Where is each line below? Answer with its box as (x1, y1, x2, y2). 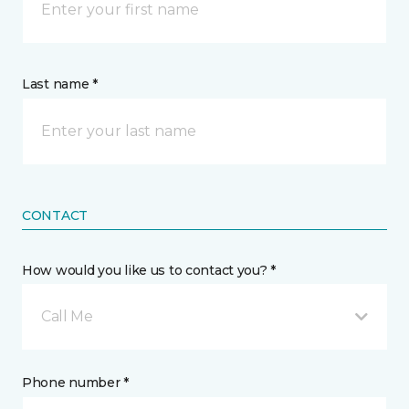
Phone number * (22, 374, 130, 391)
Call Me (41, 308, 93, 325)
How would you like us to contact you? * (22, 262, 277, 278)
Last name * (22, 76, 98, 92)
